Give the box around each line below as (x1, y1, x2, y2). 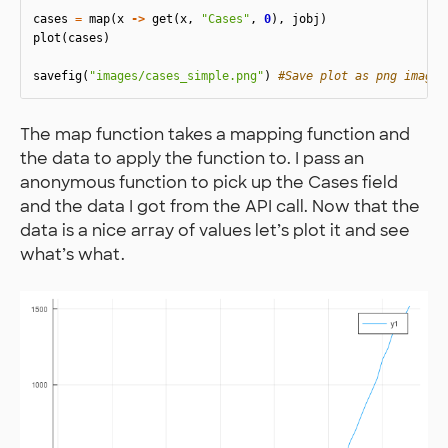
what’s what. (20, 244, 125, 266)
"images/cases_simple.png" (89, 69, 264, 84)
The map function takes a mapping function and (20, 124, 410, 146)
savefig (33, 69, 82, 84)
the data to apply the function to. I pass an (20, 148, 364, 170)
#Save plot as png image (278, 69, 439, 84)
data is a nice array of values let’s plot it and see (20, 220, 410, 242)
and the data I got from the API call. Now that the (20, 196, 420, 218)
